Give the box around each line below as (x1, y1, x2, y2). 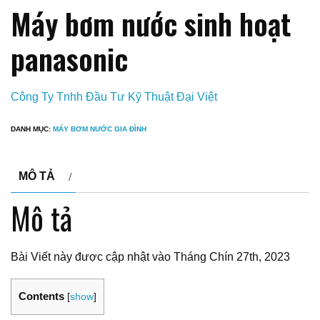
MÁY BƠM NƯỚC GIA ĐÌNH (53, 125, 146, 134)
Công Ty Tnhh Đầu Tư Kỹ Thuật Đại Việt (11, 91, 217, 104)
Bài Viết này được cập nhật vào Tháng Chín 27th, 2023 (11, 251, 290, 264)
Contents (19, 290, 64, 303)
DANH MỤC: (11, 125, 53, 134)
